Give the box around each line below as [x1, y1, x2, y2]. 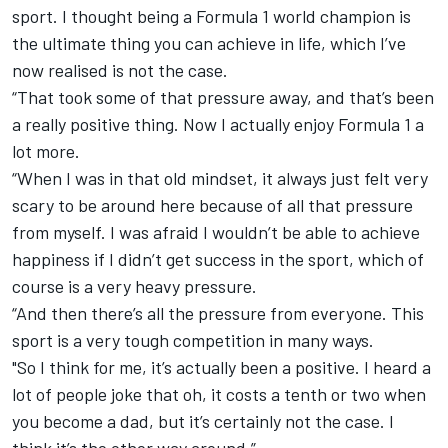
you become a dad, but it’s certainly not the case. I [12, 409, 394, 432]
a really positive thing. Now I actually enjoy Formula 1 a [12, 112, 424, 135]
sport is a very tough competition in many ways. [12, 328, 374, 351]
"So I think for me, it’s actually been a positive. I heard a [12, 355, 431, 378]
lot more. [12, 139, 80, 162]
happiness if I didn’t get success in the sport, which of [12, 247, 424, 270]
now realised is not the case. [12, 58, 228, 81]
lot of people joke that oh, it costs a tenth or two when [12, 382, 426, 405]
